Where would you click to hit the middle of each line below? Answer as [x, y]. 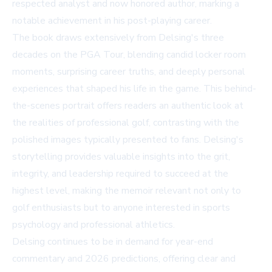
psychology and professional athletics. [93, 225]
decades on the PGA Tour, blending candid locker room [129, 55]
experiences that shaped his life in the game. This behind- [134, 89]
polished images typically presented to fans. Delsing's [128, 140]
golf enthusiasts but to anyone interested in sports [121, 208]
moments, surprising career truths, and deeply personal [129, 72]
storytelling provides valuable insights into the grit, [121, 157]
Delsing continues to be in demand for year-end [113, 242]
